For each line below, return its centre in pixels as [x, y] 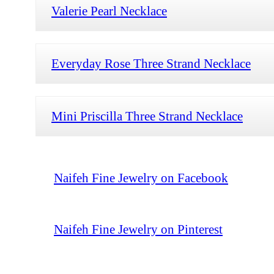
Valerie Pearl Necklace [109, 10]
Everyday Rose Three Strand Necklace [151, 63]
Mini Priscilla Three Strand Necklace [147, 116]
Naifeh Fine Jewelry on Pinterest [138, 229]
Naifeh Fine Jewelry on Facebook [141, 177]
